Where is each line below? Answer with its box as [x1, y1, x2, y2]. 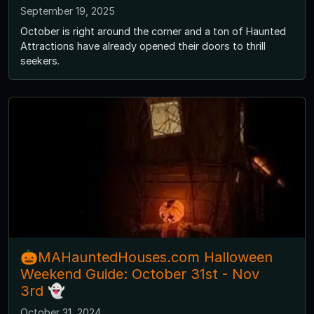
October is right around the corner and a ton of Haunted [20, 25, 286, 38]
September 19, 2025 [20, 5, 115, 18]
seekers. [20, 55, 60, 67]
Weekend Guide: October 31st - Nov [20, 266, 259, 283]
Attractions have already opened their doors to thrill [20, 40, 266, 53]
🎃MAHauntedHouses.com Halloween [20, 249, 273, 266]
